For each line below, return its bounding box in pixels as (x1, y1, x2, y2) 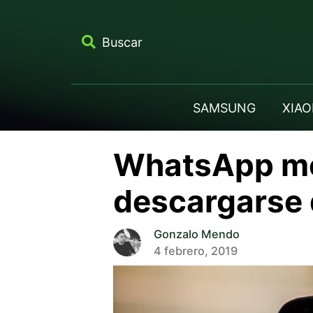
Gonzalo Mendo (153, 226, 240, 241)
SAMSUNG (192, 100, 256, 115)
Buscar (101, 34, 143, 50)
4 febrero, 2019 (153, 243, 238, 258)
